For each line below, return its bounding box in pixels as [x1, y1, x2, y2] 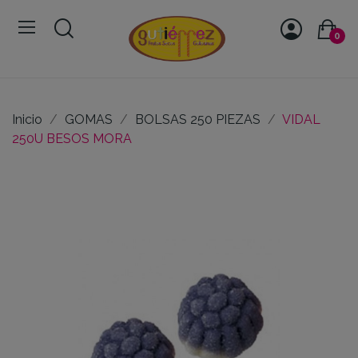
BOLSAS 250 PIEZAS [135, 111, 261, 127]
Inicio [12, 111, 42, 127]
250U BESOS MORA [12, 130, 132, 146]
